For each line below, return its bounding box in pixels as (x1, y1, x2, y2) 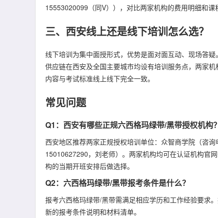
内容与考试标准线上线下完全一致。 (45, 73, 154, 83)
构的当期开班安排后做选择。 (45, 161, 134, 171)
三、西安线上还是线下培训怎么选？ (45, 23, 209, 38)
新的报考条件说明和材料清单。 (45, 207, 141, 217)
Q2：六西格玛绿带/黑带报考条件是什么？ (45, 177, 190, 188)
